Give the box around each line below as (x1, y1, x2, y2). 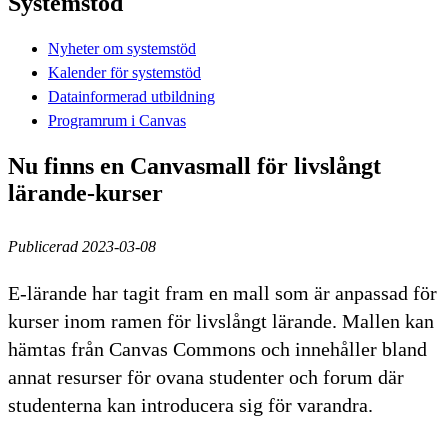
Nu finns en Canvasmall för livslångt (8, 152, 381, 179)
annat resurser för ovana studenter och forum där (8, 365, 404, 388)
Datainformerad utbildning (48, 87, 215, 105)
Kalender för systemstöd (48, 63, 201, 81)
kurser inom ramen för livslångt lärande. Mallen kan (8, 309, 434, 332)
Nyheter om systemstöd (48, 39, 196, 57)
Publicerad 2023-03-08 (8, 237, 156, 255)
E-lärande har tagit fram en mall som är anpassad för (8, 281, 437, 304)
